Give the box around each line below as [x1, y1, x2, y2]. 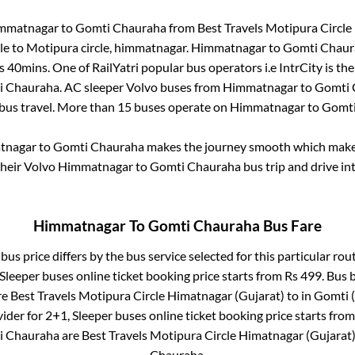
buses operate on [132, 99, 230, 115]
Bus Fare [260, 217, 322, 235]
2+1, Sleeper [45, 307, 113, 323]
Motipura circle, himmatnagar [26, 40, 186, 55]
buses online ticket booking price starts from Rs [40, 267, 300, 283]
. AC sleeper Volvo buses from [59, 79, 223, 95]
